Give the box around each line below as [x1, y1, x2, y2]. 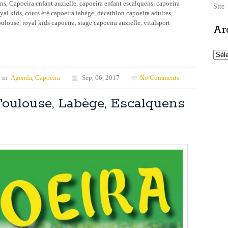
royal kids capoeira [22, 19, 75, 27]
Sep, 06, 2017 [77, 74, 120, 82]
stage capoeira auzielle [78, 19, 140, 27]
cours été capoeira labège [25, 9, 94, 17]
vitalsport [144, 19, 170, 27]
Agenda [11, 74, 32, 82]
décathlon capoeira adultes [97, 9, 171, 17]
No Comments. [140, 74, 181, 82]
